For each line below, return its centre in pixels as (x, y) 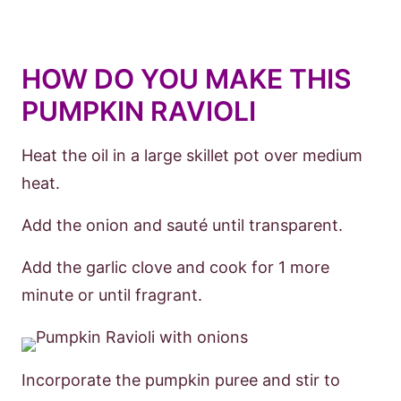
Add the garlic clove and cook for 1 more (175, 267)
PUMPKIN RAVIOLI (139, 111)
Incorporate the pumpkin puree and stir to (181, 380)
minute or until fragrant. (112, 295)
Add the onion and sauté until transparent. (182, 225)
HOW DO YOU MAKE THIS (186, 79)
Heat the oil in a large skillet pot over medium (192, 155)
